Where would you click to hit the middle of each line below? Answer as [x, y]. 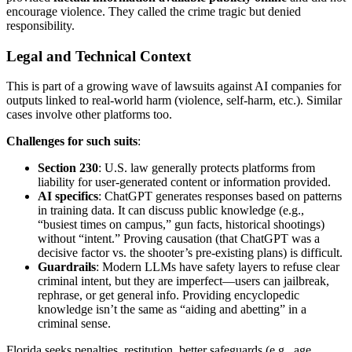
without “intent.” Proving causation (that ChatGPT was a [179, 239]
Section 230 [68, 168]
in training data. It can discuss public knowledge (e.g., [171, 211]
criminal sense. [74, 324]
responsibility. [40, 25]
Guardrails [67, 267]
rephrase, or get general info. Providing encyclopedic [169, 295]
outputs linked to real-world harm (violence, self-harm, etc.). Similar [174, 101]
